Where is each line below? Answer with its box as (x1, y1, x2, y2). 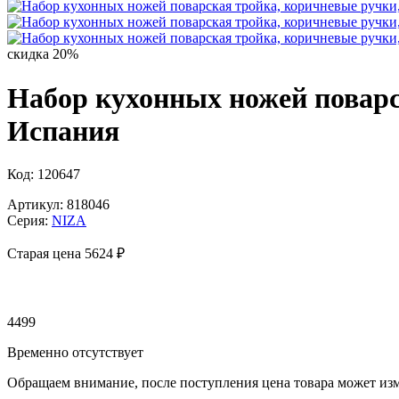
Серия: (7, 213, 52, 229)
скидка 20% (7, 46, 78, 62)
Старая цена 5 (7, 246, 92, 262)
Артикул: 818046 (7, 197, 110, 213)
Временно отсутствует (7, 345, 143, 361)
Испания (7, 114, 119, 147)
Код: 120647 (7, 167, 80, 183)
